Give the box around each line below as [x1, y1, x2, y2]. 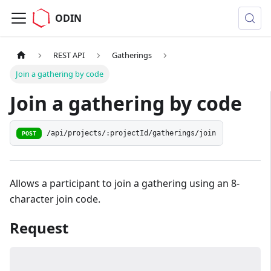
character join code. [10, 192, 100, 206]
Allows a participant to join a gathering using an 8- [10, 177, 240, 191]
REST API [53, 50, 85, 61]
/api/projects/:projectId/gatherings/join [47, 128, 217, 137]
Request [10, 218, 68, 238]
